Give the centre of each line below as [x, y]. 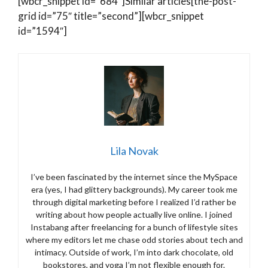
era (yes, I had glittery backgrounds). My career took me [134, 190]
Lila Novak [134, 151]
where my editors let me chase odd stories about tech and [134, 240]
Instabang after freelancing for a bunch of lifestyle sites [134, 227]
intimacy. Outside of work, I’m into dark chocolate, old [134, 252]
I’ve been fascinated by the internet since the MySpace [134, 177]
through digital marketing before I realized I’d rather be [134, 202]
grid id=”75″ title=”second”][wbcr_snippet [111, 16]
